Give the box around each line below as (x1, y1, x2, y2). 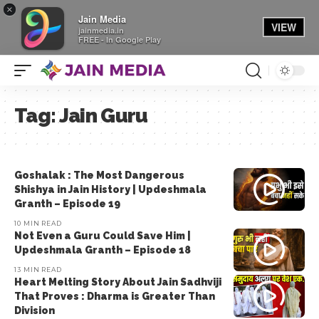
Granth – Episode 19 (14, 198, 120, 209)
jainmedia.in (78, 25, 124, 36)
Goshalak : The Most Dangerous (14, 169, 184, 181)
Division (14, 305, 55, 316)
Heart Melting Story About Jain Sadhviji (14, 276, 221, 288)
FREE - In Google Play (78, 34, 161, 45)
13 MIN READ (14, 266, 62, 273)
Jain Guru (58, 104, 148, 127)
